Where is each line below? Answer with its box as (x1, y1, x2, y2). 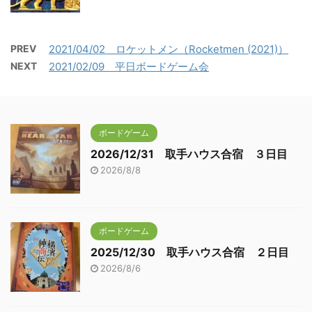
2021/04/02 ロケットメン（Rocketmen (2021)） (49, 42, 288, 56)
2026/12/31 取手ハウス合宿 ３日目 (91, 147, 288, 161)
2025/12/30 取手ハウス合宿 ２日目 (91, 245, 289, 259)
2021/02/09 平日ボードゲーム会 (49, 60, 209, 73)
